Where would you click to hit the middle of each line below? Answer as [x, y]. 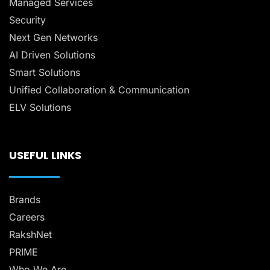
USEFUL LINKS [45, 155]
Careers [27, 217]
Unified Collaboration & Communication [99, 90]
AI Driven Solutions [52, 55]
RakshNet [30, 235]
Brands [25, 200]
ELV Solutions [40, 108]
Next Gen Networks [53, 38]
